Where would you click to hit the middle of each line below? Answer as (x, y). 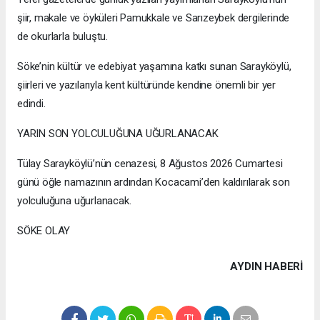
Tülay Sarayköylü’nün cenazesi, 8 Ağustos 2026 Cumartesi (150, 164)
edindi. (31, 104)
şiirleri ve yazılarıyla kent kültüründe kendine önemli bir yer (147, 85)
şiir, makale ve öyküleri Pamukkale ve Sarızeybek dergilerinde (154, 18)
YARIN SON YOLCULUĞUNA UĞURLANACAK (118, 134)
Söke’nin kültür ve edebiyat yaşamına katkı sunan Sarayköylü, (154, 67)
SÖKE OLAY (44, 231)
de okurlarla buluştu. (62, 37)
